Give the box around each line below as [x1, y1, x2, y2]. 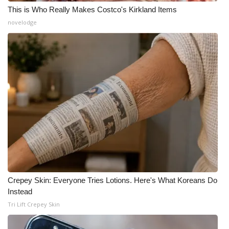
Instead [8, 187, 32, 196]
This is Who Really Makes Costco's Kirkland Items [8, 5, 177, 14]
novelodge [8, 18, 37, 26]
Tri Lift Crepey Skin [8, 200, 60, 208]
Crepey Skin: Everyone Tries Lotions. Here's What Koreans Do [8, 176, 217, 185]
